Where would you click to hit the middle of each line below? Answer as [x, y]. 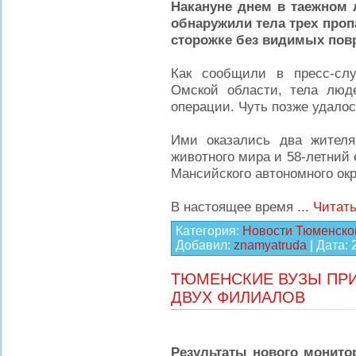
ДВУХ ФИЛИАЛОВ [238, 297]
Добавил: [205, 245]
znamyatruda [270, 245]
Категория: [209, 231]
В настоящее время [234, 207]
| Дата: [329, 245]
